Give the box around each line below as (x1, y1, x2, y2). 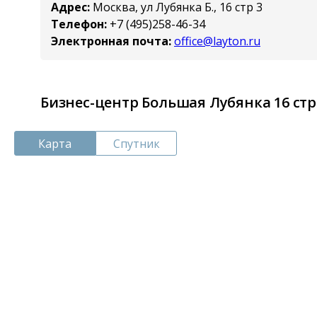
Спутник (113, 135, 160, 151)
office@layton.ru (174, 33, 260, 49)
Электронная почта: (51, 33, 171, 49)
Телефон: (51, 16, 107, 32)
